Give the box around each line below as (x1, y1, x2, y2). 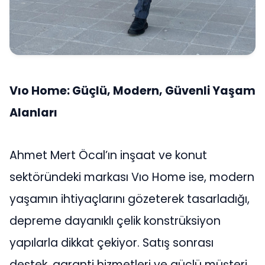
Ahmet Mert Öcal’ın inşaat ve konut (9, 147, 207, 163)
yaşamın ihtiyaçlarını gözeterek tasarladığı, (9, 190, 250, 207)
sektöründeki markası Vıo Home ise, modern (9, 169, 254, 185)
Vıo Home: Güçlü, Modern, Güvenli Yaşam (9, 83, 256, 99)
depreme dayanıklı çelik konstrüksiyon (9, 212, 221, 229)
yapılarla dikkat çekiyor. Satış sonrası (9, 234, 214, 251)
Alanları (9, 105, 57, 121)
